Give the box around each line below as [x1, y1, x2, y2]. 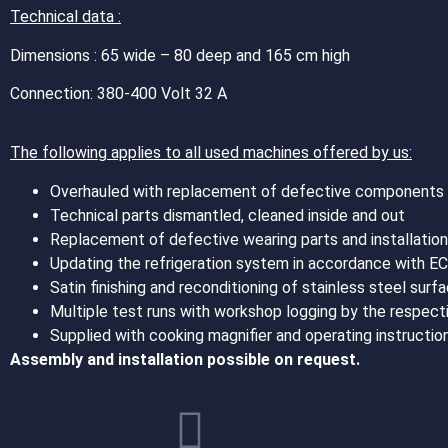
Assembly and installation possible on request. [10, 349, 360, 369]
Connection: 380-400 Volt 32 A [10, 83, 227, 103]
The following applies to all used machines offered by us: [10, 143, 412, 163]
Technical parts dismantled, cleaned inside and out [50, 205, 405, 225]
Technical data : [10, 7, 121, 27]
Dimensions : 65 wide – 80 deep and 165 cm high [10, 45, 350, 65]
